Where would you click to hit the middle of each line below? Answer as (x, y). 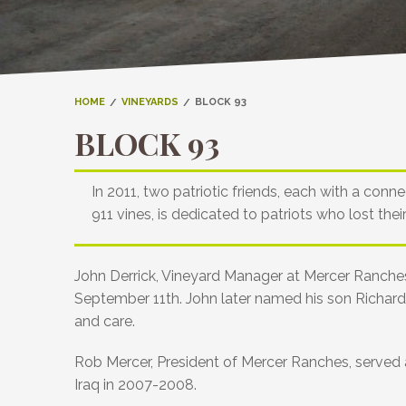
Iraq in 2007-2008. (135, 385)
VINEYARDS (150, 102)
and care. (105, 322)
